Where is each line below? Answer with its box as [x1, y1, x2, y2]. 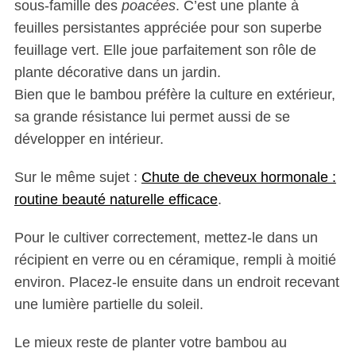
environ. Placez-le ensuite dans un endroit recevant [14, 274, 339, 290]
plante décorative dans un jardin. [14, 64, 221, 80]
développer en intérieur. [14, 131, 164, 147]
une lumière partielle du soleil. [14, 296, 203, 312]
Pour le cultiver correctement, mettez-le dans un [14, 230, 318, 246]
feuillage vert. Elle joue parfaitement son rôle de [14, 42, 316, 58]
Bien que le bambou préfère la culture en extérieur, [14, 87, 335, 103]
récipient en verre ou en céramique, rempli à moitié [14, 252, 336, 268]
